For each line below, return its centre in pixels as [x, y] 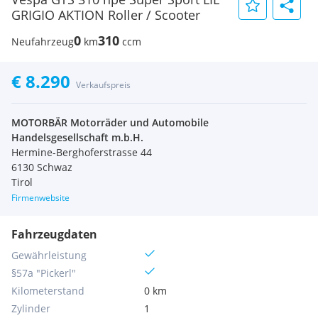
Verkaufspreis [103, 85]
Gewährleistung [49, 255]
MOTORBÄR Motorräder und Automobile [110, 122]
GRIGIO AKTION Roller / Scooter [106, 15]
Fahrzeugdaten [54, 234]
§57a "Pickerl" [44, 273]
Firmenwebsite [40, 198]
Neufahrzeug [43, 42]
